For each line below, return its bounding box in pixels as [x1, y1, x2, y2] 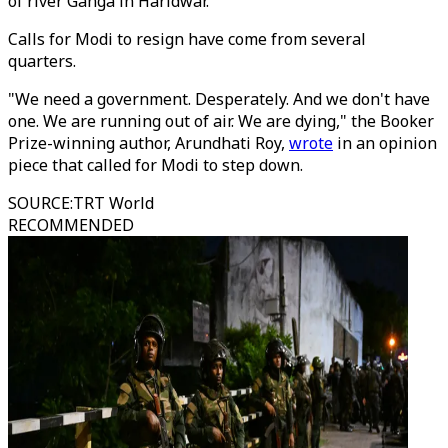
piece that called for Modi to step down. [8, 154, 303, 176]
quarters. [8, 50, 80, 72]
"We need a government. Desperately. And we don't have [8, 88, 430, 110]
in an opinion [333, 132, 437, 154]
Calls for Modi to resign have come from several [8, 28, 366, 50]
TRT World [73, 192, 154, 214]
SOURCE [8, 192, 70, 214]
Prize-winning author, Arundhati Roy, [8, 132, 289, 154]
